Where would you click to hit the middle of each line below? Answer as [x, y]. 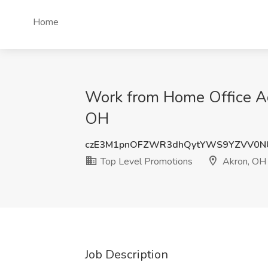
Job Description [127, 255]
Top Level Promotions [145, 162]
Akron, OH [243, 162]
